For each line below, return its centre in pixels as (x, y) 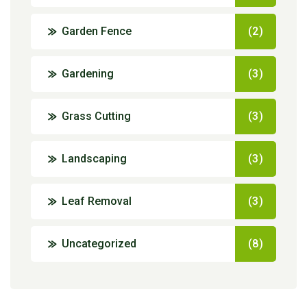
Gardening (88, 74)
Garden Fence (97, 32)
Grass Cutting (96, 116)
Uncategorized (99, 244)
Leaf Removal (97, 201)
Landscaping (94, 159)
